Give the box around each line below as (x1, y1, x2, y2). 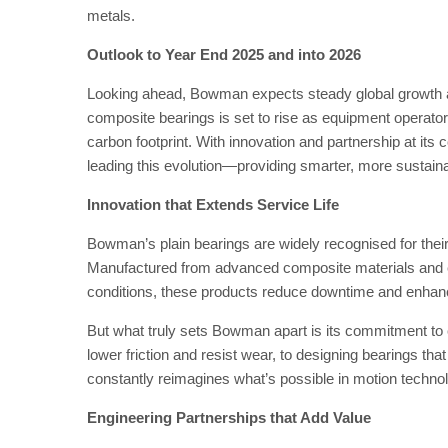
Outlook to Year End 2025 (87, 46, 264, 63)
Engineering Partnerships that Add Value (87, 409, 371, 426)
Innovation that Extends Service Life (87, 196, 339, 213)
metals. (87, 7, 139, 24)
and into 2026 (268, 46, 361, 63)
